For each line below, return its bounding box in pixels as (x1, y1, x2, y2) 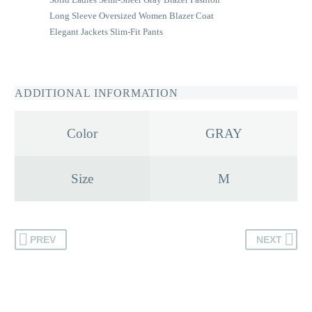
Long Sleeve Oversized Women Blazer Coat (49, 10, 214, 22)
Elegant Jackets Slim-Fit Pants (49, 26, 163, 38)
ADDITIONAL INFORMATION (15, 86, 178, 99)
